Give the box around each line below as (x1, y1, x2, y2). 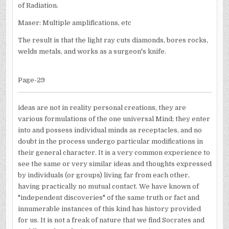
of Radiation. (17, 1, 58, 9)
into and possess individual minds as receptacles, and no (17, 126, 202, 134)
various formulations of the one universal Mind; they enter (17, 115, 210, 123)
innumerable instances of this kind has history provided (17, 205, 201, 213)
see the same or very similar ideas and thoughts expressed (17, 160, 212, 168)
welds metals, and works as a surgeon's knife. (17, 47, 166, 55)
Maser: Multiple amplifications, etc (17, 18, 131, 27)
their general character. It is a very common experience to (17, 149, 210, 156)
